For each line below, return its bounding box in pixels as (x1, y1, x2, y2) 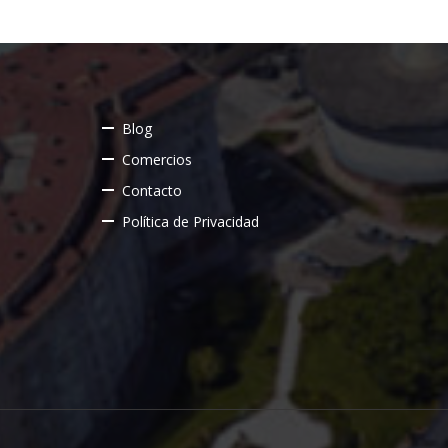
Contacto (122, 181, 182, 200)
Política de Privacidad (122, 212, 259, 231)
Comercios (122, 150, 192, 169)
